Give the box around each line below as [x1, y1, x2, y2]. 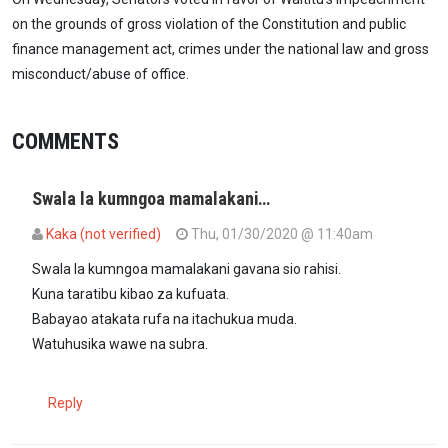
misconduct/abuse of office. [12, 65, 189, 82]
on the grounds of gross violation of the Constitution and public [12, 15, 406, 32]
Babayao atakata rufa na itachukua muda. [32, 310, 297, 327]
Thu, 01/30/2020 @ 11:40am [188, 225, 373, 242]
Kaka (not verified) [46, 225, 161, 242]
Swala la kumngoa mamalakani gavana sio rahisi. [32, 260, 341, 277]
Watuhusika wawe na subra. [32, 335, 208, 352]
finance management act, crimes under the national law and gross [12, 40, 429, 57]
